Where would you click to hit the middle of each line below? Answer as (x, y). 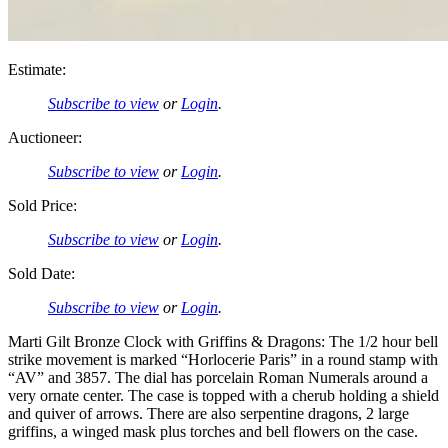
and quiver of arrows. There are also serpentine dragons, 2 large (208, 413)
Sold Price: (42, 205)
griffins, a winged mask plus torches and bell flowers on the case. (213, 431)
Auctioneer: (45, 137)
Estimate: (37, 69)
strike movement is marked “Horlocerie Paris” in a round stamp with (223, 359)
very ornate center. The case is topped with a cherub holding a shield (223, 395)
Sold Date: (41, 273)
